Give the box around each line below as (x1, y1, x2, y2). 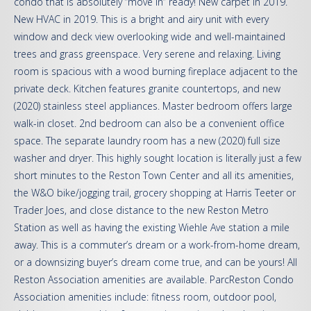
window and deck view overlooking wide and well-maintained (14, 30, 285, 43)
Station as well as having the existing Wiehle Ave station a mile (14, 221, 289, 234)
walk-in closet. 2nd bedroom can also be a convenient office (14, 117, 285, 130)
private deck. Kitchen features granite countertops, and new (14, 82, 280, 95)
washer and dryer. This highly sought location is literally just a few (14, 151, 301, 165)
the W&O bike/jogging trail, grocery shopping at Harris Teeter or (14, 186, 296, 199)
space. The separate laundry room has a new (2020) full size (14, 134, 280, 147)
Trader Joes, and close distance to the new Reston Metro (14, 203, 269, 217)
